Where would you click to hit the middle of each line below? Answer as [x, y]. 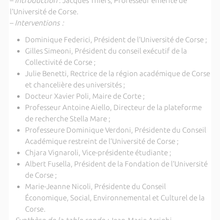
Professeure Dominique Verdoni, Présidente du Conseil [115, 130]
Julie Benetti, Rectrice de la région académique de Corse [117, 74]
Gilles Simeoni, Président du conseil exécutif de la [106, 51]
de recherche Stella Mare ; [68, 119]
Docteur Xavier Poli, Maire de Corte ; [85, 96]
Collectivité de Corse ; [60, 62]
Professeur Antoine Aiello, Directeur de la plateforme [113, 108]
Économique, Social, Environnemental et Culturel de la [115, 198]
